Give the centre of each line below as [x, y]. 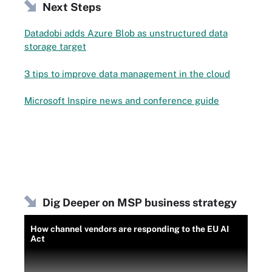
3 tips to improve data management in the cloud [127, 73]
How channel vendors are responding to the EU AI [130, 229]
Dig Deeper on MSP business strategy [140, 202]
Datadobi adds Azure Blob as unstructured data [126, 33]
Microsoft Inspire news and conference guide [122, 100]
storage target [55, 46]
